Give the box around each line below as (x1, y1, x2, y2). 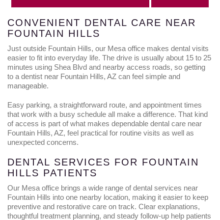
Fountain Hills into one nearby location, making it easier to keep (7, 193, 208, 201)
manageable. (7, 82, 49, 90)
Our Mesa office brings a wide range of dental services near (7, 184, 198, 192)
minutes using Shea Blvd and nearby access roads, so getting (7, 63, 205, 71)
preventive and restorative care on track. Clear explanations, (7, 202, 200, 211)
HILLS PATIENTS (7, 167, 97, 178)
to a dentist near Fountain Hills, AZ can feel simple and (7, 72, 180, 81)
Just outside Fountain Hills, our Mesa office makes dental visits (7, 44, 209, 53)
